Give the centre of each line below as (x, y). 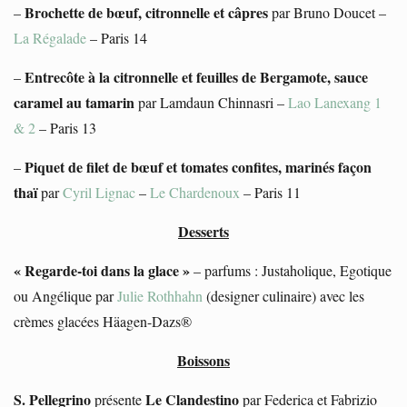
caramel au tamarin (74, 102)
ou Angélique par (65, 295)
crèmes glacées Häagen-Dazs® (103, 321)
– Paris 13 (66, 127)
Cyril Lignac (101, 192)
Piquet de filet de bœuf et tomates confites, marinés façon (198, 166)
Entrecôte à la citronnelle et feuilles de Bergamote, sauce (196, 76)
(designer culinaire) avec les (283, 295)
